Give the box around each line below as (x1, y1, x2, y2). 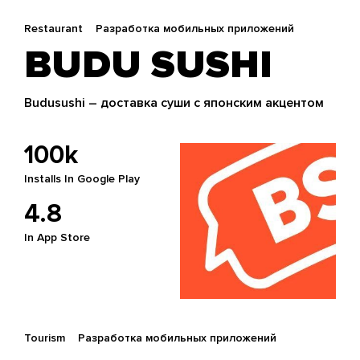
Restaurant (24, 22, 83, 36)
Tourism (24, 331, 65, 346)
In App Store (24, 231, 90, 245)
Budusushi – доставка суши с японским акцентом (24, 95, 324, 112)
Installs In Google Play (24, 172, 140, 186)
